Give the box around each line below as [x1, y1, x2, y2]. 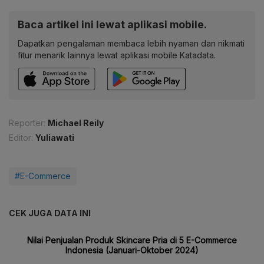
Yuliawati [35, 132, 74, 143]
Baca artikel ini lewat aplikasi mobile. [18, 18, 207, 31]
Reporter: [9, 117, 45, 128]
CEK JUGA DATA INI [9, 207, 91, 218]
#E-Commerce [15, 170, 71, 181]
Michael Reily [48, 117, 104, 128]
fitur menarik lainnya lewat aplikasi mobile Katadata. [18, 49, 216, 60]
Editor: [9, 132, 33, 143]
